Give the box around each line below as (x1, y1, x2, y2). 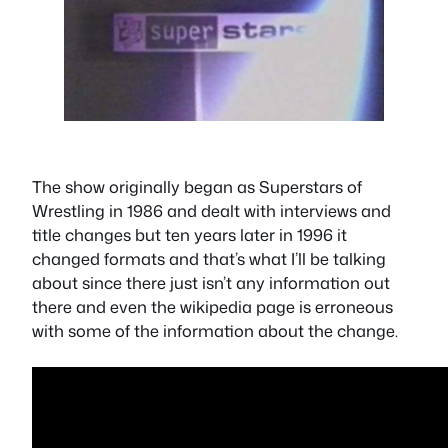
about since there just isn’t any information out (32, 271, 390, 294)
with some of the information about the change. (32, 319, 398, 342)
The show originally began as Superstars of (32, 175, 362, 198)
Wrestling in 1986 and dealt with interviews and (32, 199, 391, 222)
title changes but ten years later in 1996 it (32, 223, 347, 246)
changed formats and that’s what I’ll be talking (32, 247, 386, 270)
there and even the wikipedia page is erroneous (32, 295, 393, 318)
